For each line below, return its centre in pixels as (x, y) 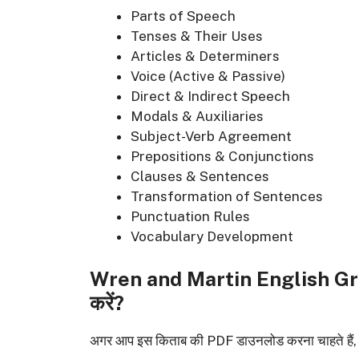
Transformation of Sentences (227, 196)
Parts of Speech (183, 16)
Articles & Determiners (205, 56)
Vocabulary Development (212, 236)
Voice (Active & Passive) (208, 76)
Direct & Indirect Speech (210, 96)
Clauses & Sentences (200, 176)
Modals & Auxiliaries (197, 116)
